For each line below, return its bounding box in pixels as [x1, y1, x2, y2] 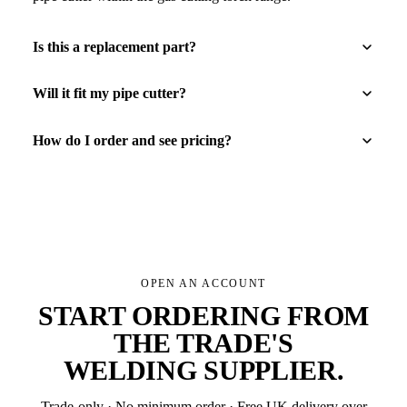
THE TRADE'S [114, 327, 293, 359]
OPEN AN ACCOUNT [140, 276, 267, 290]
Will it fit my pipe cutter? [33, 85, 186, 102]
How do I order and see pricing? [33, 133, 232, 149]
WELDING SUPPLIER [63, 354, 337, 386]
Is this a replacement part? [33, 38, 196, 55]
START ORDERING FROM [37, 300, 370, 332]
